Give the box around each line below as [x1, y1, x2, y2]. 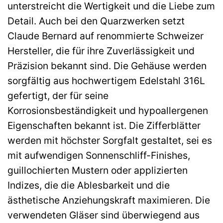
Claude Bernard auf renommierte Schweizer [7, 30, 204, 42]
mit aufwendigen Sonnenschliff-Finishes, [7, 149, 190, 161]
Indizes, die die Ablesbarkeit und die [7, 179, 170, 191]
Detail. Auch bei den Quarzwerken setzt [7, 15, 185, 27]
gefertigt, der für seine [7, 90, 109, 102]
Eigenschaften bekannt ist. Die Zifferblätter [7, 119, 201, 131]
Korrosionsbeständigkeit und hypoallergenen [7, 105, 208, 116]
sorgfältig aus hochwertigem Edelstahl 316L [7, 75, 205, 87]
